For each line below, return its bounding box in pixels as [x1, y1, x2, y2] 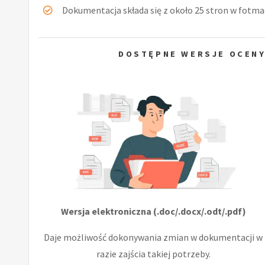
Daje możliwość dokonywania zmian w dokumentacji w [44, 231, 263, 243]
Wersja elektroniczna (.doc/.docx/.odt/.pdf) [60, 205, 246, 217]
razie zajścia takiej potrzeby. [96, 247, 211, 260]
